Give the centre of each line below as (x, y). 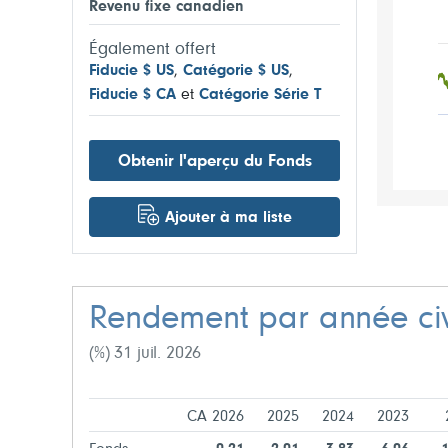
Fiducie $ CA (132, 95)
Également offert (152, 50)
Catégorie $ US (236, 71)
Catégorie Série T (260, 95)
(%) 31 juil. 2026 (145, 354)
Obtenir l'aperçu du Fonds (214, 161)
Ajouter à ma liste (228, 218)
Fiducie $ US (131, 71)
